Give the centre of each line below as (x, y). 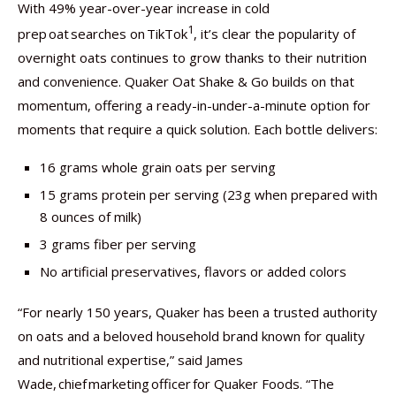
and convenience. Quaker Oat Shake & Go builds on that (186, 81)
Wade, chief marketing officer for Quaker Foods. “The (176, 384)
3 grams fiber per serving (118, 244)
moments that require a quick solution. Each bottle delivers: (198, 129)
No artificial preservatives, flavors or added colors (193, 271)
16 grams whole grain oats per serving (158, 167)
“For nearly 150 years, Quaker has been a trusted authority (198, 312)
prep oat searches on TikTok (103, 34)
